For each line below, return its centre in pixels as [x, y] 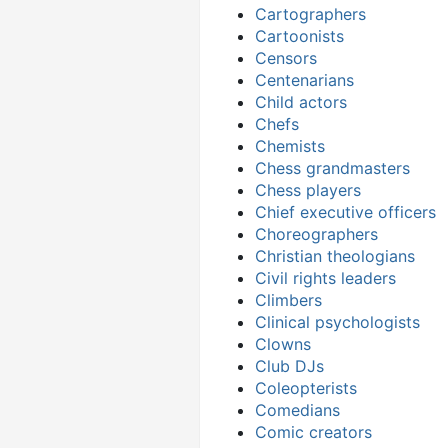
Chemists [290, 145]
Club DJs [289, 365]
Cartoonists [299, 35]
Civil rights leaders [325, 277]
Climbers [288, 299]
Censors [286, 57]
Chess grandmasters [332, 167]
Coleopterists [306, 387]
